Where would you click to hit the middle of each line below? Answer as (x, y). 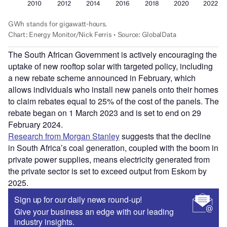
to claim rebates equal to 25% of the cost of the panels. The (113, 101)
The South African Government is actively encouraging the (112, 55)
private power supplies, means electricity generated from (109, 160)
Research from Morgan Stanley (64, 136)
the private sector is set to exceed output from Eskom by (107, 171)
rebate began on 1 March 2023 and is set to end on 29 (105, 113)
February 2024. (35, 125)
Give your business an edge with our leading (94, 212)
